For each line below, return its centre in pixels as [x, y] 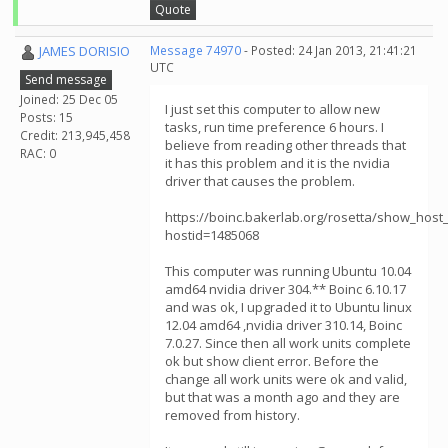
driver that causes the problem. [260, 181]
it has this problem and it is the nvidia [277, 163]
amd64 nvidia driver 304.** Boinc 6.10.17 [285, 289]
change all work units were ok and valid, [286, 379]
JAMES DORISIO [84, 51]
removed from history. [232, 415]
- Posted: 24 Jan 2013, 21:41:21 [329, 50]
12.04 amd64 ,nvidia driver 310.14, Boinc [283, 325]
